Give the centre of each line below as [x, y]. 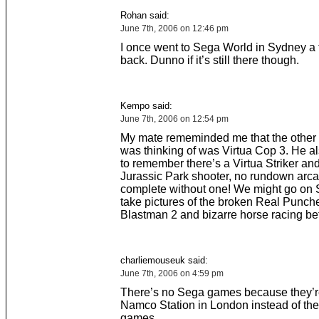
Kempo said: [146, 106]
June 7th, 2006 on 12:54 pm [174, 119]
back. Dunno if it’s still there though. [209, 60]
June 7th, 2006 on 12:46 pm [174, 28]
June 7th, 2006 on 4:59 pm [172, 273]
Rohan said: [145, 15]
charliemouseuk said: [164, 260]
